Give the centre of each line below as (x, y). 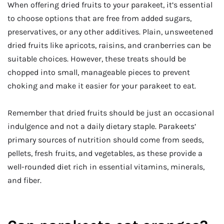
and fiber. (24, 180)
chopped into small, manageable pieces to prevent (99, 72)
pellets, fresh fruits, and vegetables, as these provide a (105, 153)
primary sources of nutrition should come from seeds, (105, 139)
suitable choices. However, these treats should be (97, 59)
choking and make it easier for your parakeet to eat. (102, 86)
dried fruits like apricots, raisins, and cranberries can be (109, 45)
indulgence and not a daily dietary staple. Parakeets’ (102, 126)
